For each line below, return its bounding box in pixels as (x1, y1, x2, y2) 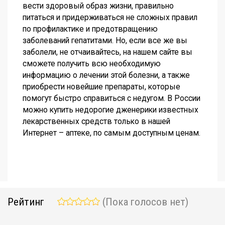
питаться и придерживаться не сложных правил (23, 12, 197, 22)
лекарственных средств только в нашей (23, 116, 170, 126)
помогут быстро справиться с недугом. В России (23, 93, 200, 103)
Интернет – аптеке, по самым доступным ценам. (23, 128, 200, 138)
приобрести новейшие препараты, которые (23, 81, 180, 91)
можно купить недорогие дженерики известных (23, 104, 198, 115)
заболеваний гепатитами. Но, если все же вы (23, 35, 187, 45)
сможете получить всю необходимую (23, 58, 161, 68)
